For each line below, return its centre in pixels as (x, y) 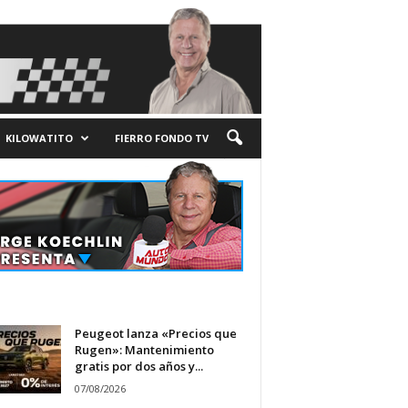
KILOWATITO (39, 138)
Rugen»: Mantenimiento (144, 350)
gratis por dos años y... (138, 366)
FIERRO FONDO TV (161, 138)
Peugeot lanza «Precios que (155, 333)
